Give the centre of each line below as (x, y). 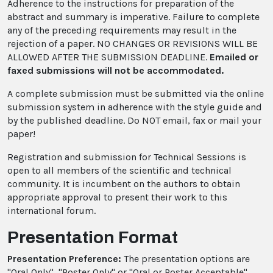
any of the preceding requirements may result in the (122, 30)
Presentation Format (93, 238)
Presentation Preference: (64, 259)
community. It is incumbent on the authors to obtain (124, 184)
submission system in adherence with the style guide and (135, 107)
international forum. (51, 211)
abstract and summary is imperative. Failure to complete (133, 17)
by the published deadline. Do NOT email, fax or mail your (134, 121)
